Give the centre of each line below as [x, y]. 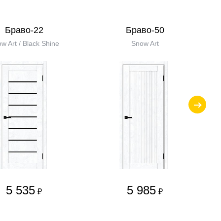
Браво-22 [24, 30]
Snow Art [145, 43]
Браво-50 [145, 30]
